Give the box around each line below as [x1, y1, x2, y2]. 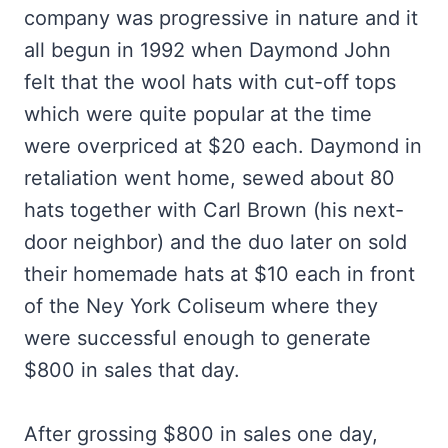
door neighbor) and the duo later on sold [24, 230, 407, 254]
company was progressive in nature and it [24, 6, 418, 30]
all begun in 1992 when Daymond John [24, 38, 391, 62]
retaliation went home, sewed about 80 [24, 166, 395, 190]
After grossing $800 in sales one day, [24, 422, 378, 446]
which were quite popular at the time [24, 102, 372, 126]
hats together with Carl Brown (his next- [24, 198, 404, 222]
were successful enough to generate [24, 326, 371, 350]
